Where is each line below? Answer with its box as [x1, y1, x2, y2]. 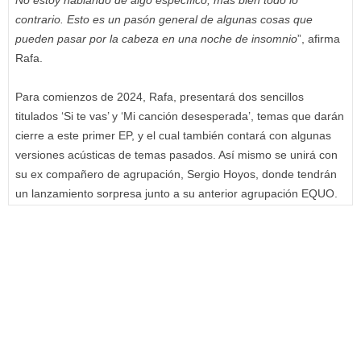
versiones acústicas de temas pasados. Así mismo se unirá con [15, 148, 338, 162]
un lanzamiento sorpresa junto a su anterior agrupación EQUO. [15, 187, 338, 201]
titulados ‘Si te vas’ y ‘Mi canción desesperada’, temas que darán [15, 110, 344, 123]
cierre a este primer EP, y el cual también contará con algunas [15, 129, 331, 143]
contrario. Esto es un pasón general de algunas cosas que [15, 13, 313, 27]
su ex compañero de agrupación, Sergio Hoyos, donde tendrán [15, 168, 337, 181]
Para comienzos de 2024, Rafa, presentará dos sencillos [15, 90, 304, 104]
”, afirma [297, 32, 340, 46]
